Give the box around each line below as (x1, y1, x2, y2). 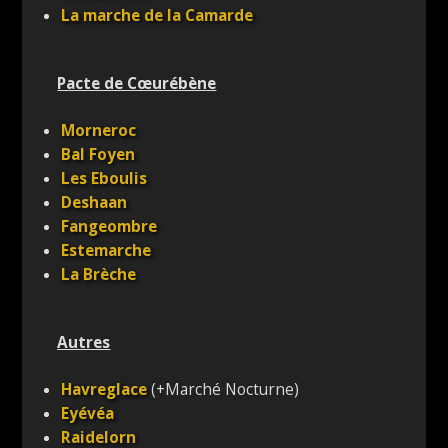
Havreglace (61, 379, 148, 401)
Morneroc (61, 120, 137, 142)
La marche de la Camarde (61, 5, 254, 27)
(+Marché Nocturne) (147, 379, 300, 401)
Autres (57, 331, 111, 353)
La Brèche (61, 264, 137, 286)
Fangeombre (61, 216, 158, 238)
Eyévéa (61, 403, 115, 425)
